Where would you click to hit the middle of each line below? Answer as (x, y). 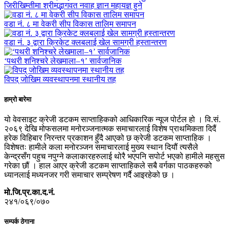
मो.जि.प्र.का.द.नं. (30, 192)
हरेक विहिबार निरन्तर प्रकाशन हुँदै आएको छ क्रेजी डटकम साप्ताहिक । (108, 138)
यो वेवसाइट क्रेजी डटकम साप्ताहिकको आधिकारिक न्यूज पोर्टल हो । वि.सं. (112, 119)
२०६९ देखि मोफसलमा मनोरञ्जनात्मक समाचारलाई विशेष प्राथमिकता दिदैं (110, 128)
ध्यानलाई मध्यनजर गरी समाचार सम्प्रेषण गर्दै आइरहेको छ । (90, 175)
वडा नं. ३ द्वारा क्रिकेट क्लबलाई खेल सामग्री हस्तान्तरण (85, 42)
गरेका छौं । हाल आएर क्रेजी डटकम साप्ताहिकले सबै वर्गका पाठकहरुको (108, 165)
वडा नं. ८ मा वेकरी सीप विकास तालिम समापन (70, 24)
